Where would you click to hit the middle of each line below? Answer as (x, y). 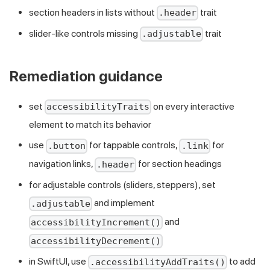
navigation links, (62, 164)
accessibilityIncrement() (96, 223)
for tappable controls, (133, 145)
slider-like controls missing (84, 33)
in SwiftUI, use (58, 262)
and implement (124, 203)
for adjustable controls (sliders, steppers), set (122, 185)
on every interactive (193, 106)
